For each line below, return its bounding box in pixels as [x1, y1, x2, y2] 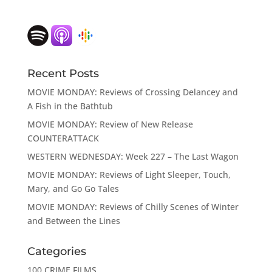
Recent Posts [27, 67, 99, 81]
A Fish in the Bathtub [27, 100, 113, 112]
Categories [27, 245, 86, 259]
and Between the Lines [27, 215, 120, 227]
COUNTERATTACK [27, 132, 99, 144]
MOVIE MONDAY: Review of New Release [27, 118, 193, 131]
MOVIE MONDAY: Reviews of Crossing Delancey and [27, 86, 238, 98]
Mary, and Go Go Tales [27, 183, 119, 195]
